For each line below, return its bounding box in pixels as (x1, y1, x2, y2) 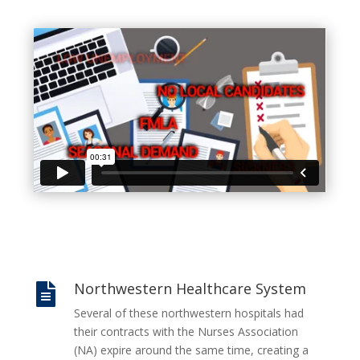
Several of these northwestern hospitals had (73, 305, 304, 321)
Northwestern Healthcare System (73, 279, 306, 299)
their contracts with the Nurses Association (73, 324, 298, 340)
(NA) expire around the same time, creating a (73, 342, 309, 358)
